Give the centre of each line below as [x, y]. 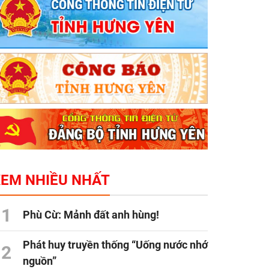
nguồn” [40, 261]
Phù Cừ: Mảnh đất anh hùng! [91, 215]
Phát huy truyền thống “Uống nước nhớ [115, 245]
